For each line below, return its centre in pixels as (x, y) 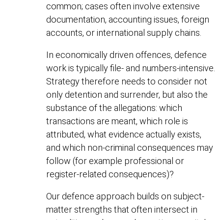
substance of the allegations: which (114, 108)
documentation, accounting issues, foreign (128, 19)
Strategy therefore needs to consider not (127, 81)
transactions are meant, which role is (117, 121)
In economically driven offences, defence (127, 55)
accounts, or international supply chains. (124, 32)
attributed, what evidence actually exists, (124, 134)
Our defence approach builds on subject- (125, 196)
